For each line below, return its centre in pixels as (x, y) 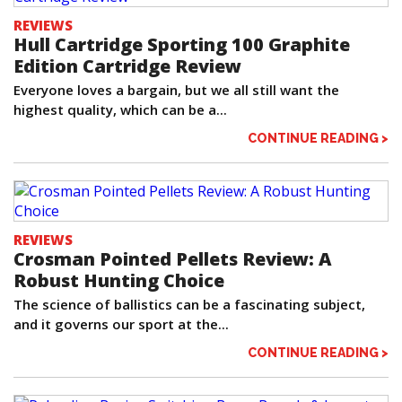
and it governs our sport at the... (121, 324)
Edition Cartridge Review (127, 66)
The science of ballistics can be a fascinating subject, (189, 305)
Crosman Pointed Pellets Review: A (173, 259)
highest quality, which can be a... (120, 110)
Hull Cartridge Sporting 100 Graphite (182, 45)
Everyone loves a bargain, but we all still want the (176, 90)
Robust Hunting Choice (119, 281)
